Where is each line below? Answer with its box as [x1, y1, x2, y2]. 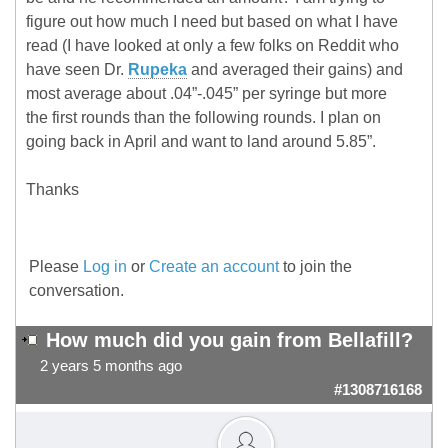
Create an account [149, 258, 279, 276]
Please [29, 258, 83, 276]
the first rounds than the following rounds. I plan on [26, 109, 381, 127]
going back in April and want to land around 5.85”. [26, 133, 376, 151]
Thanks [26, 181, 79, 199]
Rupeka [128, 61, 187, 79]
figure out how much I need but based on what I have [26, 13, 398, 31]
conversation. [29, 282, 124, 300]
